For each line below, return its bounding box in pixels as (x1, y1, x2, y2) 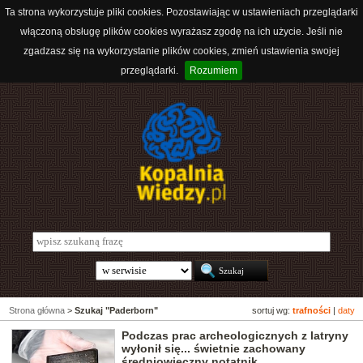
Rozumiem (190, 65, 237, 76)
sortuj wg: (252, 305, 293, 316)
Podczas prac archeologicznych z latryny (122, 329, 348, 343)
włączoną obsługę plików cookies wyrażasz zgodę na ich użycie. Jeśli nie (20, 26, 343, 37)
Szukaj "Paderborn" (75, 305, 158, 316)
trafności (293, 305, 331, 316)
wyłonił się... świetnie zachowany (122, 342, 305, 356)
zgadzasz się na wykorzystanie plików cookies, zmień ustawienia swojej (23, 45, 340, 57)
